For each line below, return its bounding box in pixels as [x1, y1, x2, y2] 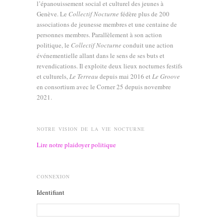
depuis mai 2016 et [100, 72, 151, 81]
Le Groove [151, 72, 180, 81]
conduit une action [121, 41, 173, 50]
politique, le [37, 41, 71, 50]
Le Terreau [69, 72, 100, 81]
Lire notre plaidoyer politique [37, 140, 116, 150]
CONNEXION [37, 173, 70, 180]
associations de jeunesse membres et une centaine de [37, 20, 177, 29]
